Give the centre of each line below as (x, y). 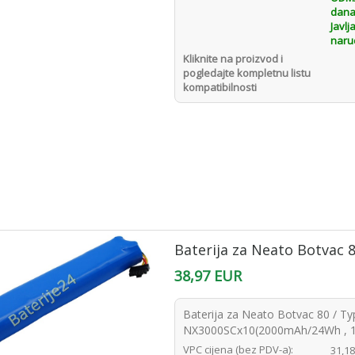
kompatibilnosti (220, 87)
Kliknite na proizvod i (233, 59)
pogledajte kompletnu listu (247, 73)
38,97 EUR (208, 276)
